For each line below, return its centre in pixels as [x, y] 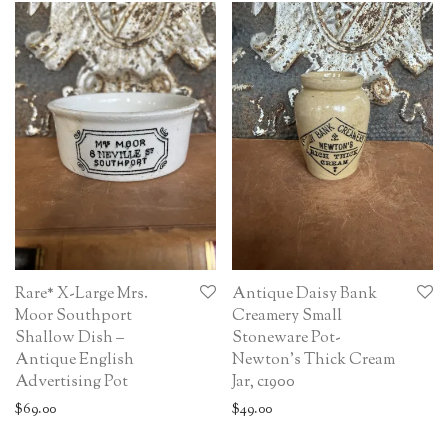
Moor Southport [73, 317]
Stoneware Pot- [286, 339]
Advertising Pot [71, 383]
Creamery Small [287, 317]
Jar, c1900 [263, 383]
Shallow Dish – [69, 339]
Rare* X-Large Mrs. [81, 295]
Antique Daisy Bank [304, 295]
